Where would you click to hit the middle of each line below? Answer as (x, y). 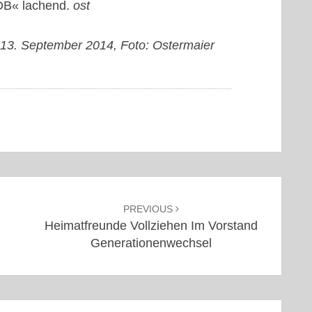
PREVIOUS (149, 209)
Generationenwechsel (151, 243)
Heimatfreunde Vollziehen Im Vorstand (151, 225)
